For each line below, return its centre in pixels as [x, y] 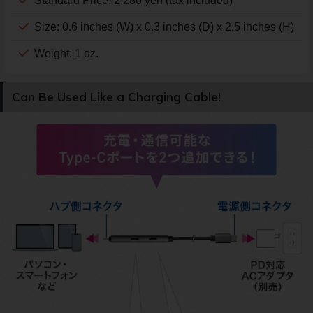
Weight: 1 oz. [66, 53]
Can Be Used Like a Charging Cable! [116, 97]
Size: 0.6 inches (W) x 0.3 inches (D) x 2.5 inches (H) [164, 27]
